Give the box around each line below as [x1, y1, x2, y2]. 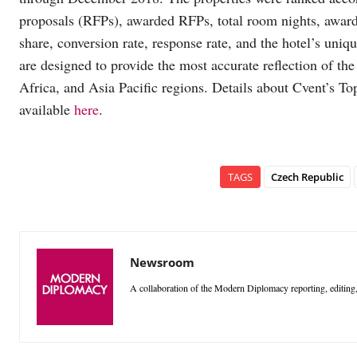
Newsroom [130, 253, 194, 270]
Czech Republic [270, 169, 343, 184]
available [19, 99, 74, 119]
